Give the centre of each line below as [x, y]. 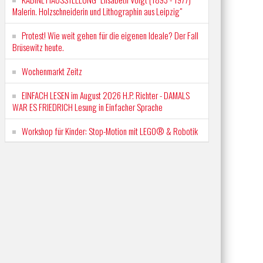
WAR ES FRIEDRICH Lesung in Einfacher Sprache [87, 107]
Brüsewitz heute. [38, 47]
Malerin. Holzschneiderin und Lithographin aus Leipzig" [97, 11]
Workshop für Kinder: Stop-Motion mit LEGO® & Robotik [110, 131]
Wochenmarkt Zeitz [52, 71]
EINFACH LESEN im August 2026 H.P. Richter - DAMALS [106, 95]
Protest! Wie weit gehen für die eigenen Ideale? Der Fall [110, 35]
